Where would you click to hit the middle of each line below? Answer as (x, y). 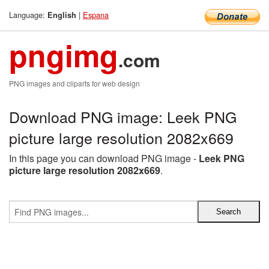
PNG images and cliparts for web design (74, 83)
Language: (28, 15)
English (62, 15)
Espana (96, 15)
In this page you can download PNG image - (104, 158)
